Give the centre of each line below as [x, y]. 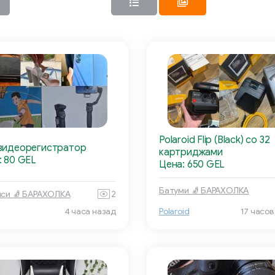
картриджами [191, 153]
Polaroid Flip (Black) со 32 [215, 140]
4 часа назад [90, 212]
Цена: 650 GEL [192, 165]
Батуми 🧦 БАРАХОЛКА [204, 190]
